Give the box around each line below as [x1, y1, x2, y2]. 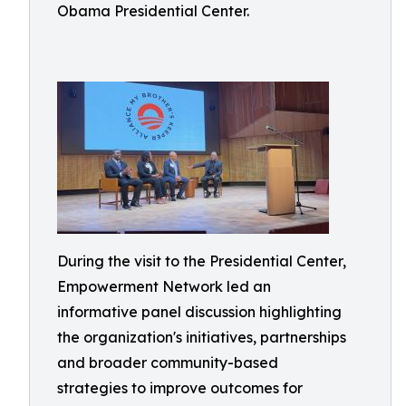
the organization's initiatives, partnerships [57, 328, 346, 346]
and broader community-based [57, 353, 278, 372]
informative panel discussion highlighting [57, 303, 342, 321]
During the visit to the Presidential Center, [57, 252, 346, 270]
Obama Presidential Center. [57, 2, 249, 20]
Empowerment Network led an [57, 277, 271, 295]
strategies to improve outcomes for [57, 379, 303, 397]
